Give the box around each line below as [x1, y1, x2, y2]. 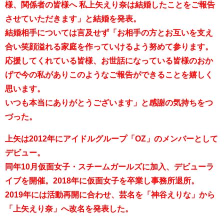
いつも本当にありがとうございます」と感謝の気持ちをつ [5, 98, 213, 107]
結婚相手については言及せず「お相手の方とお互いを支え [5, 28, 213, 37]
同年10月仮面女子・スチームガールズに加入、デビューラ [5, 162, 214, 171]
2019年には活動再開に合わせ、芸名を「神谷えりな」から [5, 190, 215, 199]
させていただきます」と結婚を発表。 [5, 14, 141, 23]
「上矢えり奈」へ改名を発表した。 [5, 204, 133, 213]
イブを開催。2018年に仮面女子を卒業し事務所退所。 [5, 176, 199, 185]
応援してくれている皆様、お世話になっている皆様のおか [5, 56, 213, 65]
